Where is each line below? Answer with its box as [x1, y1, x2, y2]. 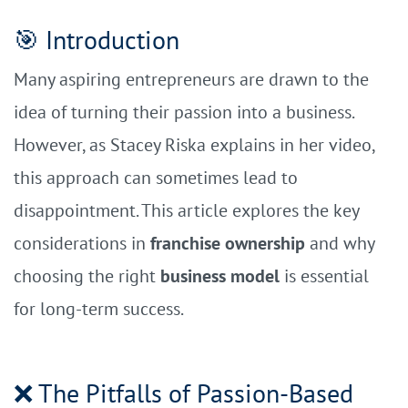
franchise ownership [150, 231, 305, 255]
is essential [280, 264, 369, 288]
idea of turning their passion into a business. [14, 100, 353, 124]
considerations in [14, 231, 150, 255]
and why [305, 231, 374, 255]
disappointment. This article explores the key [14, 199, 359, 222]
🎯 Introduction [14, 23, 179, 56]
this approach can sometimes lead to [14, 166, 298, 189]
